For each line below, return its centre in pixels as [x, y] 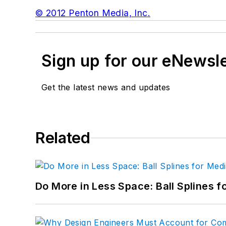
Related [63, 138]
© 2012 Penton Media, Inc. [93, 13]
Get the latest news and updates [106, 88]
